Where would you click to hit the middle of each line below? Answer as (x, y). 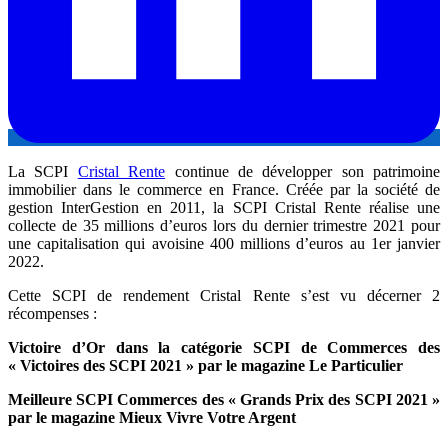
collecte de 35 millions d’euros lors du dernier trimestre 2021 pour (224, 225)
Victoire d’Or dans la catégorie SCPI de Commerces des (224, 347)
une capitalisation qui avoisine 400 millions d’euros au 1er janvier (224, 243)
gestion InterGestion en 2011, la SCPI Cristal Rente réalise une (224, 207)
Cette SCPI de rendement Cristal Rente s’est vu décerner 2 (224, 295)
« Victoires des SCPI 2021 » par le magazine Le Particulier (205, 365)
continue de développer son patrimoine (302, 171)
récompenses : (52, 313)
